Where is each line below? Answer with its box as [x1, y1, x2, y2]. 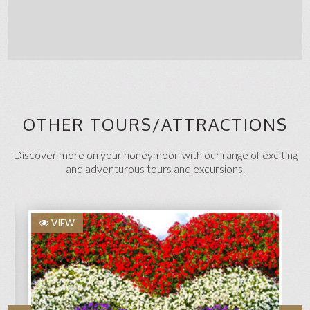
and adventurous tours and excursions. [65, 161, 245, 175]
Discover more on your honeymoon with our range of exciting [12, 147, 298, 161]
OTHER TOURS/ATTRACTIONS [22, 113, 288, 135]
